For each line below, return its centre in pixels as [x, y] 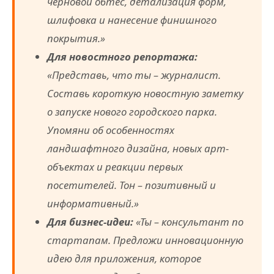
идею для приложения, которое [124, 259]
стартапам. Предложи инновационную [146, 240]
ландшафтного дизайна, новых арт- [138, 149]
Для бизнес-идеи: [91, 222]
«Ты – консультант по [189, 222]
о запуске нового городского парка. [132, 112]
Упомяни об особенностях [111, 130]
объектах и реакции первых [115, 167]
